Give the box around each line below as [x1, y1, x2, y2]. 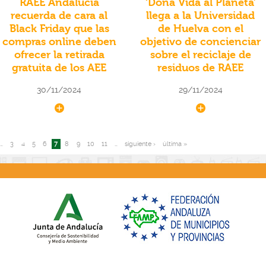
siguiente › [125, 140, 156, 148]
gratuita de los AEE [12, 62, 107, 75]
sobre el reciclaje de [150, 49, 251, 62]
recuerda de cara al [11, 9, 108, 23]
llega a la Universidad [146, 9, 255, 23]
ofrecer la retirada [14, 49, 104, 62]
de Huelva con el [157, 23, 243, 36]
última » [163, 140, 188, 148]
